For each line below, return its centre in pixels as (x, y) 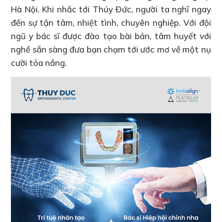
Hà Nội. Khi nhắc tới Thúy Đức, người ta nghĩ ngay (111, 9)
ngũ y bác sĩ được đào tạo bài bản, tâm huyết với (111, 36)
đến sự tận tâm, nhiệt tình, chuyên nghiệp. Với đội (111, 22)
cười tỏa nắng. (39, 62)
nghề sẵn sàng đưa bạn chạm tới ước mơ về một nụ (111, 49)
